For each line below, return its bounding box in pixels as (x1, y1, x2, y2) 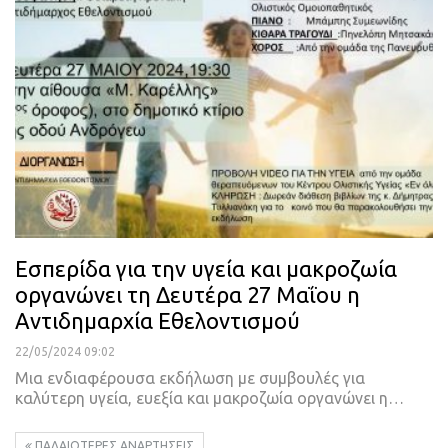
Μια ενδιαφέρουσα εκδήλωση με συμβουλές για (15, 368, 365, 387)
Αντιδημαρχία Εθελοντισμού (15, 307, 300, 333)
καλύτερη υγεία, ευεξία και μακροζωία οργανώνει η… (15, 388, 404, 407)
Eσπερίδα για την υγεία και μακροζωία (15, 255, 397, 281)
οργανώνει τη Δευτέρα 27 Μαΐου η (15, 281, 360, 307)
